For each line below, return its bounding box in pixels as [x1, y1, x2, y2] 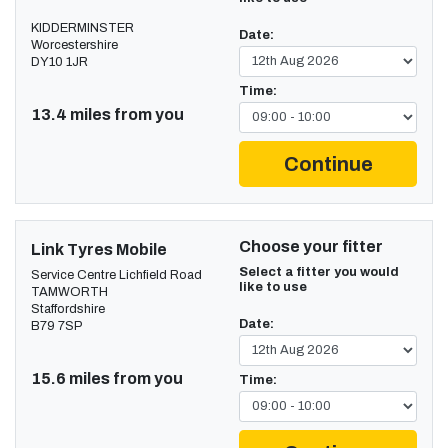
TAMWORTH [31, 284, 108, 299]
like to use [239, 279, 307, 294]
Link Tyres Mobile [31, 240, 167, 258]
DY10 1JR [31, 54, 88, 69]
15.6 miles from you [31, 369, 183, 387]
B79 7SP [31, 318, 82, 333]
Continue [283, 152, 373, 175]
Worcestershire [31, 37, 118, 52]
